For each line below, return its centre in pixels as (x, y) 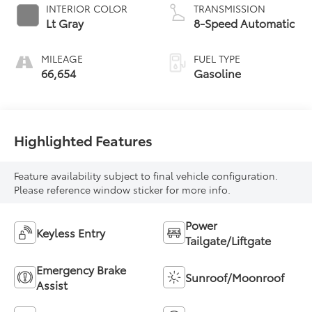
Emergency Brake (81, 270)
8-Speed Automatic (244, 23)
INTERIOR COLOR (87, 9)
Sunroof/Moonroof (235, 277)
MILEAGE (62, 59)
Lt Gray (65, 23)
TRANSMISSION (229, 9)
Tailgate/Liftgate (228, 240)
